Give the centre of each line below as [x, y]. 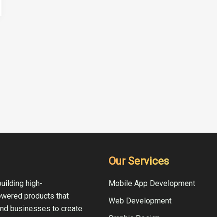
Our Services [139, 161]
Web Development [140, 201]
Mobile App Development [152, 184]
